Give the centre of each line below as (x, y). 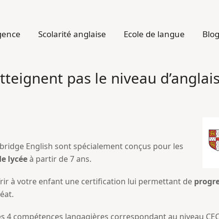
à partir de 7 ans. (59, 159)
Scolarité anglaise (72, 34)
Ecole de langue (154, 34)
